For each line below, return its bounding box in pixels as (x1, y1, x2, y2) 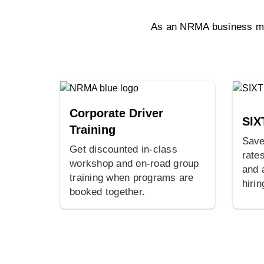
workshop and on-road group (70, 157, 199, 169)
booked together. (70, 186, 145, 197)
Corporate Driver (70, 106, 163, 120)
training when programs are (70, 171, 194, 183)
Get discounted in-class (70, 143, 177, 155)
